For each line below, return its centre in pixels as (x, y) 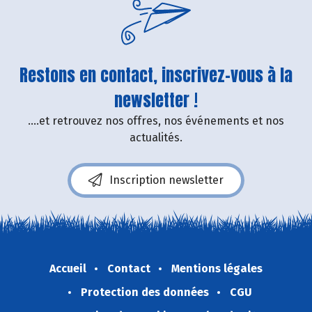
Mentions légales (217, 268)
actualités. (156, 137)
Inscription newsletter (166, 180)
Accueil (68, 268)
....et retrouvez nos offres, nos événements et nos (156, 120)
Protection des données (145, 292)
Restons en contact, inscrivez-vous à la (156, 75)
